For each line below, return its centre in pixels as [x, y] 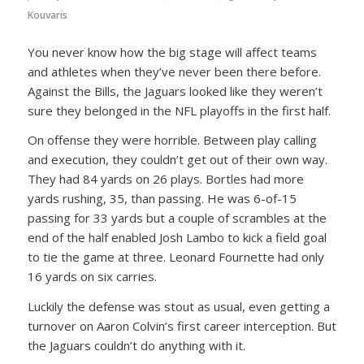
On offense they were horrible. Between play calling [172, 140]
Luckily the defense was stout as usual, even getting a [178, 307]
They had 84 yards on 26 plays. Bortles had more [165, 179]
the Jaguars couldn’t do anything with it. [136, 346]
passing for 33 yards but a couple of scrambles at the [177, 218]
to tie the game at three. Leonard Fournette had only [175, 257]
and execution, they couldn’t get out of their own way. [177, 160]
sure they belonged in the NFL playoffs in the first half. [179, 110]
